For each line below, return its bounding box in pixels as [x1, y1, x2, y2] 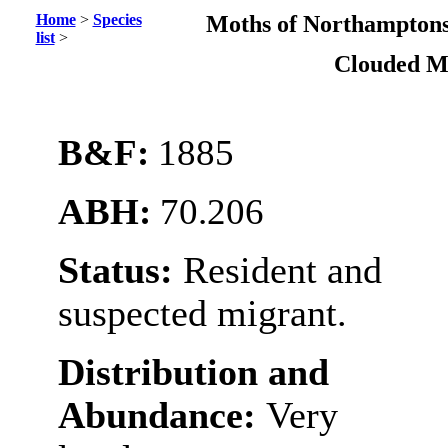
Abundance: [57, 395, 266, 436]
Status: [57, 250, 183, 291]
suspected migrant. [57, 293, 347, 334]
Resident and [182, 250, 382, 291]
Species [92, 11, 142, 28]
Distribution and [57, 352, 329, 393]
